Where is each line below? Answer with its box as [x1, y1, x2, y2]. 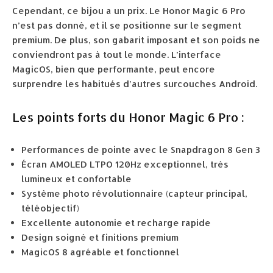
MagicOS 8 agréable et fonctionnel [21, 246, 179, 258]
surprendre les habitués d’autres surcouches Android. [12, 78, 257, 90]
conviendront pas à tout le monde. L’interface [12, 49, 221, 61]
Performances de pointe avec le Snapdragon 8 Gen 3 [21, 144, 260, 156]
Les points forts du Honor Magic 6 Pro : [12, 109, 244, 126]
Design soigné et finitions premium [21, 232, 179, 244]
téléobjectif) [21, 202, 79, 214]
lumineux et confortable [21, 173, 132, 185]
